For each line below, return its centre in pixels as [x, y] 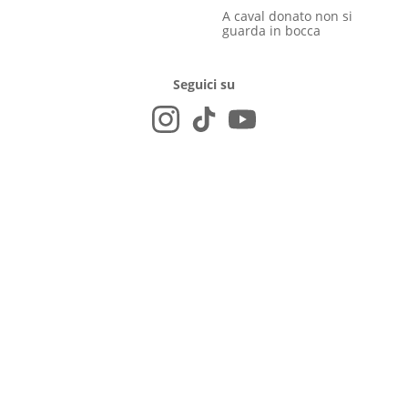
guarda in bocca [271, 31]
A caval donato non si [287, 16]
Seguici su [204, 84]
